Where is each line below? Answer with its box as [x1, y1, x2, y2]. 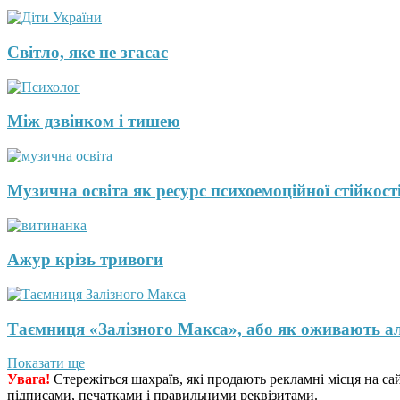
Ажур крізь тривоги [7, 250, 163, 270]
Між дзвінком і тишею [7, 112, 180, 131]
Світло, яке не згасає [7, 43, 168, 62]
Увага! [7, 371, 50, 387]
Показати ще [7, 355, 85, 371]
